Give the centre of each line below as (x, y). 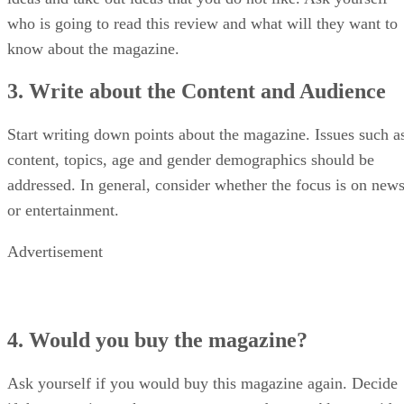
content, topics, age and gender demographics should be (191, 160)
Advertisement (55, 252)
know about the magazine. (93, 48)
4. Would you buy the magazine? (157, 340)
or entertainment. (63, 211)
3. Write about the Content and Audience (197, 92)
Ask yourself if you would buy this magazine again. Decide (202, 384)
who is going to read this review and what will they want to (202, 23)
